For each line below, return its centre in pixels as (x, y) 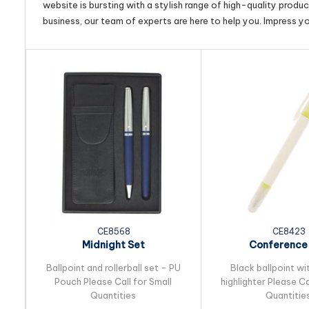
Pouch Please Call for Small (113, 281)
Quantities (113, 295)
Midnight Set (113, 245)
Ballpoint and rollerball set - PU (113, 268)
